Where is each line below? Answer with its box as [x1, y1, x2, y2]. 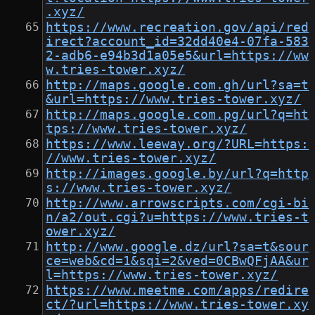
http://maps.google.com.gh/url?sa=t [46, 78, 309, 93]
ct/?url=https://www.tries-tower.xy [46, 297, 309, 312]
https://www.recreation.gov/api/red [46, 20, 309, 35]
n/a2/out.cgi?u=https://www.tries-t [46, 210, 309, 225]
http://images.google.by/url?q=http [46, 167, 309, 181]
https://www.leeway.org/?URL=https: [46, 137, 309, 152]
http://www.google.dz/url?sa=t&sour [46, 240, 309, 255]
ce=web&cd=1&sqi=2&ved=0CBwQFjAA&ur [46, 254, 309, 269]
